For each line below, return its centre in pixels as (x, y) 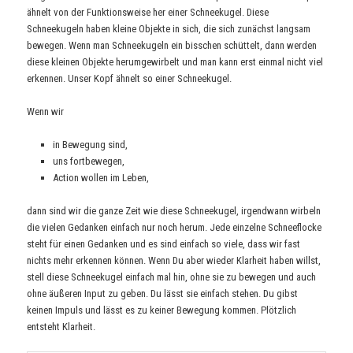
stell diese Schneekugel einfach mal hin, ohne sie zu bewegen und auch (172, 277)
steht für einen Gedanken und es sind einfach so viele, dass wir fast (164, 244)
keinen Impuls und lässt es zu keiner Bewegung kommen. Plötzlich (162, 310)
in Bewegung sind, (90, 145)
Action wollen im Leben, (100, 178)
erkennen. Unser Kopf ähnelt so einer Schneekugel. (130, 78)
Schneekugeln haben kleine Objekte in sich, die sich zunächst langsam (169, 28)
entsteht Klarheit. (61, 327)
